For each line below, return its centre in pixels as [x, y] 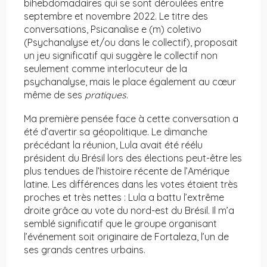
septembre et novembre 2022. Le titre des [116, 16]
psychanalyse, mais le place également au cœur [130, 82]
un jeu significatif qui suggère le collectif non [121, 56]
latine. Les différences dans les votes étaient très [131, 184]
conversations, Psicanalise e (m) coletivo [113, 30]
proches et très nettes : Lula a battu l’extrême [124, 198]
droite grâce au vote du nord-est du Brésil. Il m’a [129, 211]
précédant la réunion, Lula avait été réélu [113, 145]
